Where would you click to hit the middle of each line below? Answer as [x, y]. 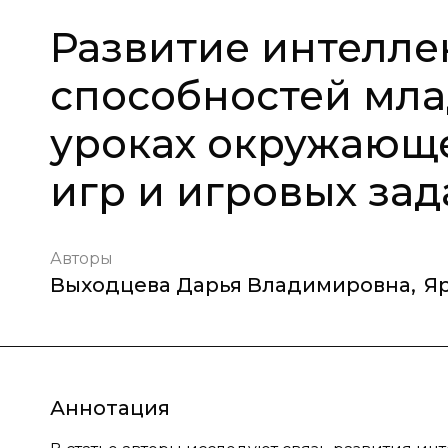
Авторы [81, 258]
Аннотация [110, 408]
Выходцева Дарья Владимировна [230, 285]
